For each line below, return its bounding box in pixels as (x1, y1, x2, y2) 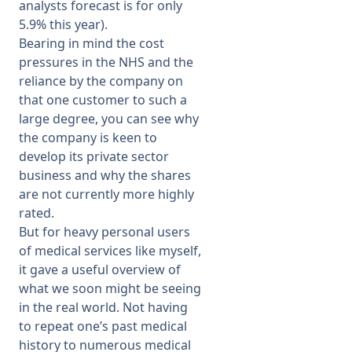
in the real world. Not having (19, 299, 188, 316)
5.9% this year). (19, 16, 108, 33)
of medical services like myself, (19, 242, 201, 259)
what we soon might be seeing (19, 280, 201, 297)
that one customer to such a (19, 91, 187, 108)
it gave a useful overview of (19, 261, 181, 278)
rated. (19, 204, 54, 222)
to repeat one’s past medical (19, 317, 187, 335)
